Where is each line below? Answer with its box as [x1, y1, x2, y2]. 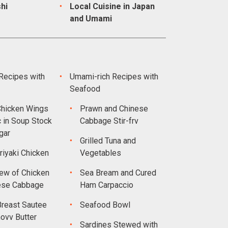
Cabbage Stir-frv [80, 116, 138, 126]
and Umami [70, 14, 112, 23]
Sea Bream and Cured [80, 168, 156, 178]
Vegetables [80, 148, 121, 158]
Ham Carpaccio [80, 180, 133, 190]
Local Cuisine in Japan [70, 2, 155, 11]
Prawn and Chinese [80, 104, 148, 113]
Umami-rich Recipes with [70, 72, 158, 81]
